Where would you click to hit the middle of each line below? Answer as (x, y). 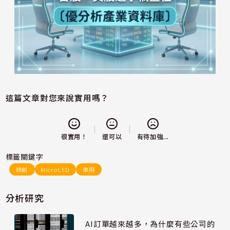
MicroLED (55, 169)
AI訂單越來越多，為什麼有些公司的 (150, 223)
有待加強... (153, 136)
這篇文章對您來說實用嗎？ (57, 98)
